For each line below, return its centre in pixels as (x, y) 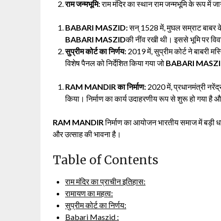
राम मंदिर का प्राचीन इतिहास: (105, 181)
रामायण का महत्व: (89, 193)
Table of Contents (106, 160)
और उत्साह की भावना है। (87, 134)
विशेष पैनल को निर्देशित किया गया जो (115, 63)
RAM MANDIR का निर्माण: (106, 86)
